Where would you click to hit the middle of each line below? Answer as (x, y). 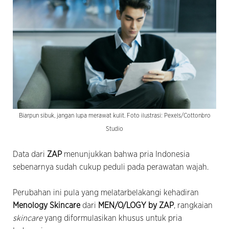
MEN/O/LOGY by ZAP (136, 205)
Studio (114, 129)
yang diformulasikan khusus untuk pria (112, 218)
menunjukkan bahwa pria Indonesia (127, 154)
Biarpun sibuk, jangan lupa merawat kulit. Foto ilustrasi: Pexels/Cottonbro (114, 115)
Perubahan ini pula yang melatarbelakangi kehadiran (106, 192)
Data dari (30, 154)
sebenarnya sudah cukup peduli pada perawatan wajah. (112, 167)
